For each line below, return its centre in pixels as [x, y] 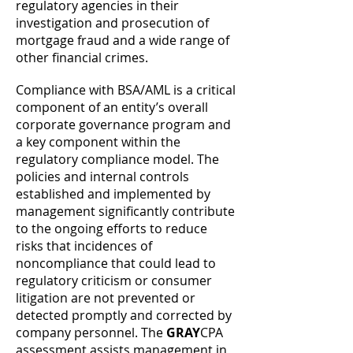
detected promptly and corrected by [124, 315]
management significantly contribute [125, 211]
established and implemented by [113, 194]
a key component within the [98, 142]
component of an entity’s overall [112, 107]
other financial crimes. [82, 58]
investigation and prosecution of [112, 23]
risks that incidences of [84, 246]
